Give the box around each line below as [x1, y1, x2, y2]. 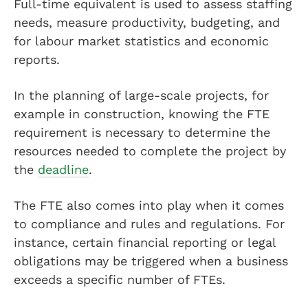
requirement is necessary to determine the [14, 125, 270, 140]
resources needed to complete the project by [14, 144, 286, 158]
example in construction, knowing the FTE [14, 107, 269, 121]
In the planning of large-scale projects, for [14, 88, 269, 102]
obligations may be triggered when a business [14, 254, 288, 268]
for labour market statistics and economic [14, 34, 269, 48]
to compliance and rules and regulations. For [14, 217, 285, 231]
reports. [14, 52, 64, 67]
